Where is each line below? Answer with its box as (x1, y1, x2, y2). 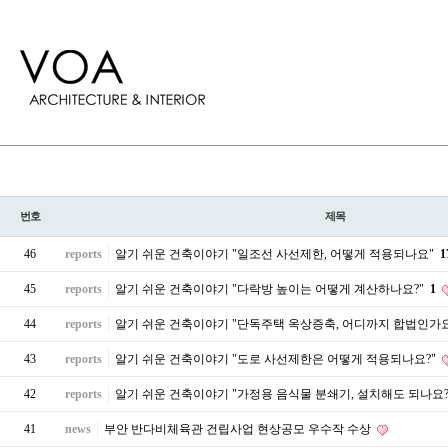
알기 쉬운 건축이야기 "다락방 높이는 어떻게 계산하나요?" (115, 282, 427, 296)
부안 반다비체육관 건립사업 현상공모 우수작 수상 (104, 422, 374, 436)
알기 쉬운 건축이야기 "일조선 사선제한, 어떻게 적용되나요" (115, 247, 437, 261)
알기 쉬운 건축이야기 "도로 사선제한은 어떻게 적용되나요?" (115, 352, 439, 366)
